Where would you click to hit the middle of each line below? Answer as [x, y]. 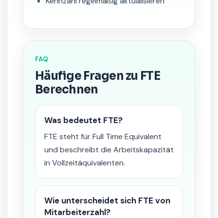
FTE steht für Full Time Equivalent [103, 136]
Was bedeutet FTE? [83, 120]
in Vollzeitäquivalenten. [85, 163]
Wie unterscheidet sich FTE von [107, 200]
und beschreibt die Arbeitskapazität [109, 150]
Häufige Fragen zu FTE [98, 76]
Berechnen [67, 90]
